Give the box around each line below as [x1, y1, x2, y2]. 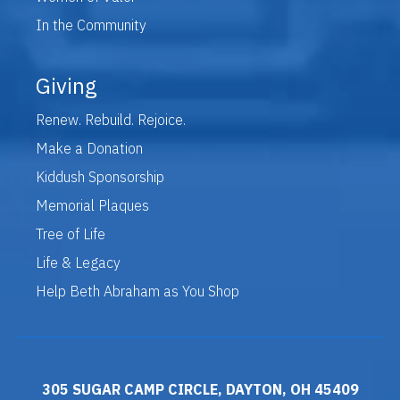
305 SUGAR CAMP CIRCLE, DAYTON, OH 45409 [41, 379, 359, 398]
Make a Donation [36, 138, 143, 157]
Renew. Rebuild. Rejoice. [36, 110, 186, 129]
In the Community [36, 15, 146, 34]
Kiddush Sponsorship [36, 167, 164, 186]
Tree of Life [36, 224, 105, 243]
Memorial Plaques [36, 196, 149, 214]
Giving [36, 71, 97, 100]
